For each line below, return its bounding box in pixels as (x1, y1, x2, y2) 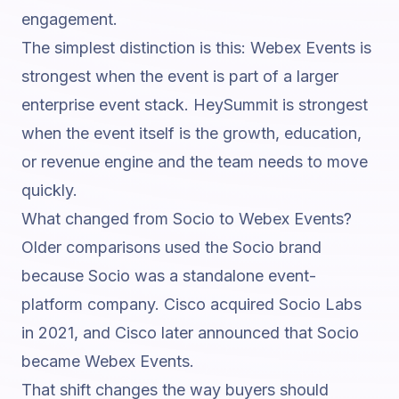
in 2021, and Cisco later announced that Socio (21, 323, 359, 342)
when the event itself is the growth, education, (21, 124, 362, 142)
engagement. (21, 10, 118, 28)
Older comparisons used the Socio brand (21, 238, 322, 256)
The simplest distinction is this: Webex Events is (21, 38, 371, 57)
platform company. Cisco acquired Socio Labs (21, 295, 362, 313)
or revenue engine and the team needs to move (21, 152, 368, 171)
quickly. (21, 181, 77, 199)
